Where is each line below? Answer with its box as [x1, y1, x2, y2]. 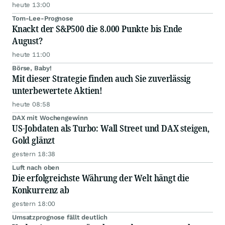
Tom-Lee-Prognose [12, 15, 73, 23]
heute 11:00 [12, 51, 50, 59]
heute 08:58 [12, 100, 50, 108]
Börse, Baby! [12, 64, 52, 72]
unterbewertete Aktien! [12, 84, 103, 97]
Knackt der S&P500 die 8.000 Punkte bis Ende [12, 23, 183, 35]
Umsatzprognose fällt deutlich [12, 213, 108, 221]
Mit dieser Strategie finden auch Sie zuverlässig [12, 72, 191, 85]
